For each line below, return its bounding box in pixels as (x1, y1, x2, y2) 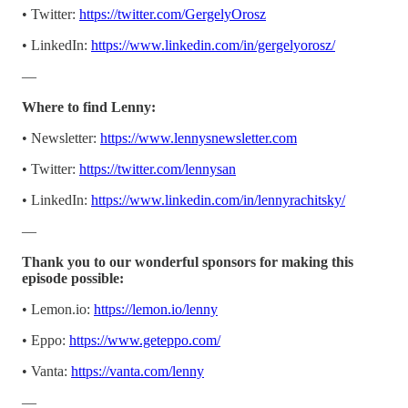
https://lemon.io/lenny (94, 301, 218, 317)
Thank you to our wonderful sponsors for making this (22, 253, 353, 270)
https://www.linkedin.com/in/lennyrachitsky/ (91, 191, 345, 208)
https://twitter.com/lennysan (79, 160, 236, 177)
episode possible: (22, 270, 124, 286)
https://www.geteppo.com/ (69, 331, 220, 348)
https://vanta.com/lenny (71, 362, 204, 379)
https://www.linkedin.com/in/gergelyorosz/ (91, 36, 335, 53)
